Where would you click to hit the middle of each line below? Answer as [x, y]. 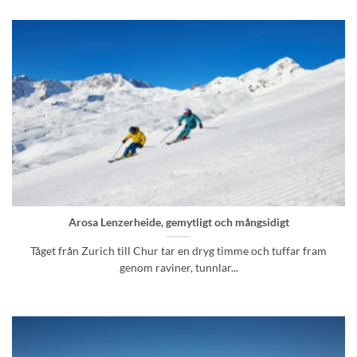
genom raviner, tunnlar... [178, 267]
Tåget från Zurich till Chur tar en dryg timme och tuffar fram [178, 251]
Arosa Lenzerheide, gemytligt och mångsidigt [178, 222]
